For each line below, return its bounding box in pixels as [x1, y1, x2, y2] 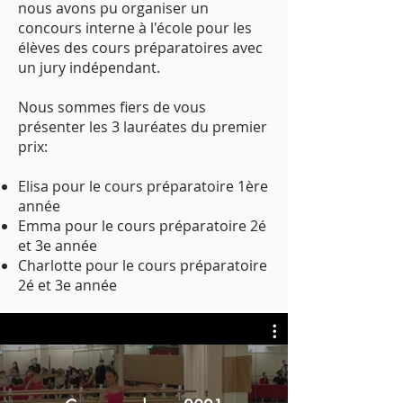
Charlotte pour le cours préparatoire [18, 255, 267, 275]
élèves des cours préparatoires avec [18, 38, 263, 58]
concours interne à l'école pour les [18, 18, 252, 38]
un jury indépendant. [18, 58, 160, 77]
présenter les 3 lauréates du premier [18, 117, 267, 137]
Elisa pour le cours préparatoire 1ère [18, 176, 268, 196]
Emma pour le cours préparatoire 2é [18, 216, 266, 236]
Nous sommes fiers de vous [18, 97, 206, 117]
